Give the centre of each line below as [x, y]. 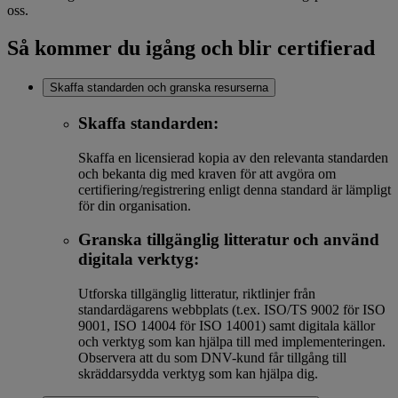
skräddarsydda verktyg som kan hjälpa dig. [202, 373]
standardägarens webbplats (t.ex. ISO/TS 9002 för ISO [232, 309]
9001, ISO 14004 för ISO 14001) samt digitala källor [227, 325]
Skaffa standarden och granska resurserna [159, 88]
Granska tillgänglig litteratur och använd [229, 240]
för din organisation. [138, 205]
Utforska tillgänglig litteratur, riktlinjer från [197, 293]
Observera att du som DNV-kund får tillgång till [212, 357]
